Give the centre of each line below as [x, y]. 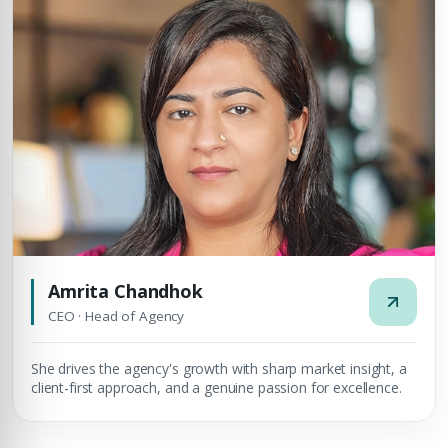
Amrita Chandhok [125, 291]
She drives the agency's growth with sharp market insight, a [219, 368]
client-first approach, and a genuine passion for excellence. [216, 387]
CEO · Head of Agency [116, 316]
